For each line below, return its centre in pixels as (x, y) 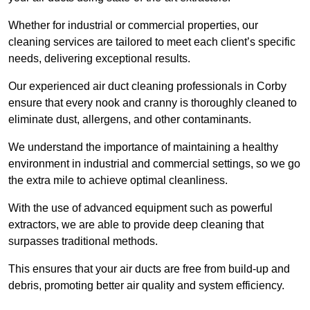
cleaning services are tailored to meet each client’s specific (152, 42)
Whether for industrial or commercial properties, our (133, 26)
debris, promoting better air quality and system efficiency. (146, 286)
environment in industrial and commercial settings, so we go (154, 164)
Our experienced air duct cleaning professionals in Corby (147, 86)
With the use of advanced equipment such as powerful (140, 208)
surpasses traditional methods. (83, 241)
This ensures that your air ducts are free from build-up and (149, 269)
